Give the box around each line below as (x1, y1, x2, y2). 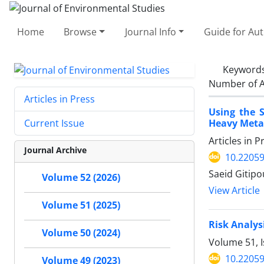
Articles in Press (24, 93, 95, 106)
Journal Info (124, 25, 176, 38)
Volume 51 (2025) (42, 199, 120, 212)
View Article (209, 183, 260, 197)
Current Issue (24, 117, 84, 130)
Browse (64, 25, 97, 38)
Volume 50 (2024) (42, 226, 120, 240)
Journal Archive (24, 144, 87, 156)
